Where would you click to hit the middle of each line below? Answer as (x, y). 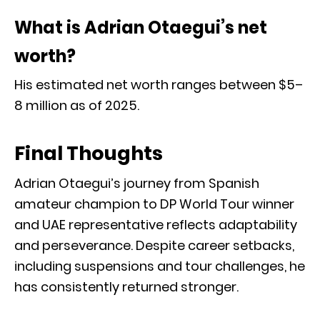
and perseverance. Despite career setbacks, (154, 245)
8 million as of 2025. (77, 105)
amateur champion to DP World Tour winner (154, 204)
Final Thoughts (89, 153)
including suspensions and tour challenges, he (160, 266)
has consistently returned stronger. (126, 286)
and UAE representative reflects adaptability (156, 224)
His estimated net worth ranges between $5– (159, 84)
